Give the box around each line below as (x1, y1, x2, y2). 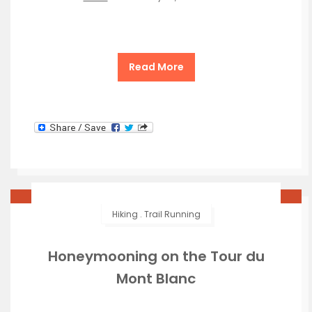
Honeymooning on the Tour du (47, 247, 265, 267)
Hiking (111, 208, 138, 221)
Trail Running (143, 208, 201, 221)
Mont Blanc (116, 269, 196, 289)
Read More (128, 60, 184, 75)
